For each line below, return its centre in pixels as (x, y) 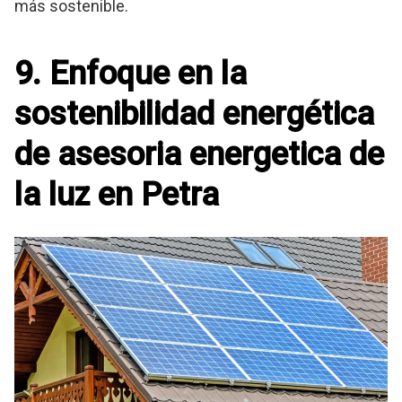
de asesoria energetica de (199, 155)
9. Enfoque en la (131, 74)
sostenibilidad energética (194, 114)
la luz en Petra (117, 195)
